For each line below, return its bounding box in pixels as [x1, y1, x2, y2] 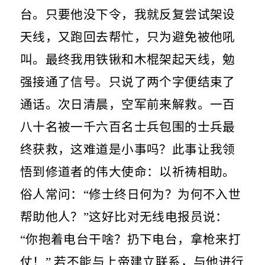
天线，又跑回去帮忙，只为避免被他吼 [20, 31, 235, 44]
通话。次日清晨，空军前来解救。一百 [20, 98, 235, 112]
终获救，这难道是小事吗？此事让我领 [20, 143, 235, 157]
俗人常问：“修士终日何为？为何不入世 [20, 188, 241, 202]
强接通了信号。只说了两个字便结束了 [20, 76, 235, 89]
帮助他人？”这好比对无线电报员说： [20, 211, 228, 224]
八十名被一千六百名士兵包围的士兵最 [20, 121, 235, 134]
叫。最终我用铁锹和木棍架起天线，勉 [20, 53, 235, 67]
